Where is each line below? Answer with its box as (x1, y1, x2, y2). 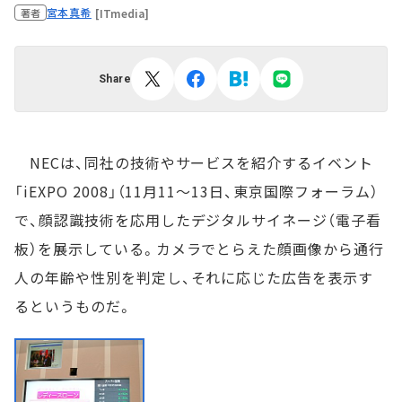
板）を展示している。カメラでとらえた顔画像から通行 (14, 238, 384, 259)
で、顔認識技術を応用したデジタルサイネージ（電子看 (14, 209, 381, 231)
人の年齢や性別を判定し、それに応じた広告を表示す (14, 267, 374, 288)
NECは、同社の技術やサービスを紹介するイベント (14, 152, 373, 173)
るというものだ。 (14, 295, 133, 317)
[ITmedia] (94, 4, 149, 21)
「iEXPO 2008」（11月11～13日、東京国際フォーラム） (14, 180, 379, 202)
